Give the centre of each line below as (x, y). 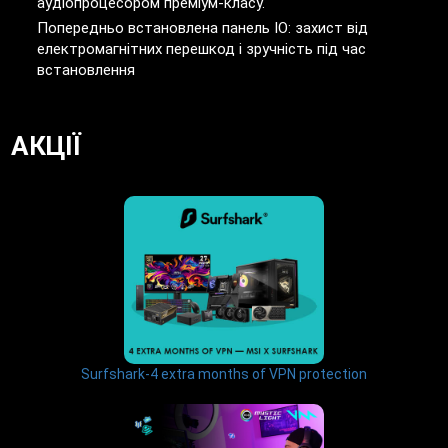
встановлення (86, 70)
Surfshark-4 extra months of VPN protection (224, 374)
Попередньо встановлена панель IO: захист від (203, 28)
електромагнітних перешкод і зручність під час (202, 49)
